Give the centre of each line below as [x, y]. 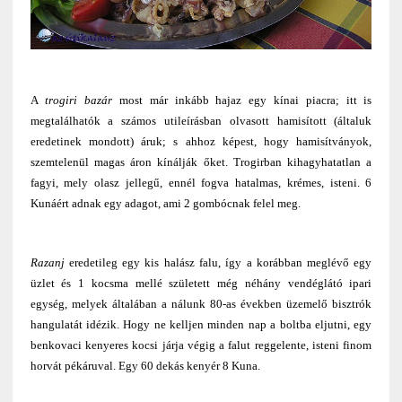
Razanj [47, 262]
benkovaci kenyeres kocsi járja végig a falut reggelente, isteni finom [201, 345]
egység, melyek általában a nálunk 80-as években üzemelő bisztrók [201, 303]
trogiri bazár [75, 100]
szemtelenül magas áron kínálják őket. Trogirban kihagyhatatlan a [201, 162]
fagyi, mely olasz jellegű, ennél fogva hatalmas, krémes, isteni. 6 [201, 182]
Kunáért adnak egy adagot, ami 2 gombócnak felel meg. [165, 203]
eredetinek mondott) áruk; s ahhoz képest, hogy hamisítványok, [201, 141]
